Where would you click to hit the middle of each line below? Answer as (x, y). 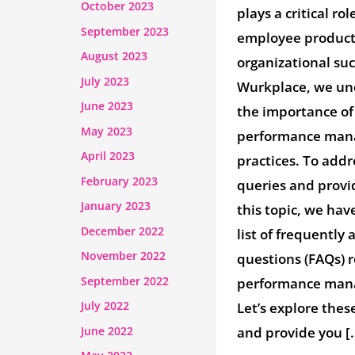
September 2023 (125, 31)
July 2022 (105, 306)
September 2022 (125, 281)
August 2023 (114, 56)
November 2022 (123, 256)
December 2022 (122, 231)
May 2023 (107, 131)
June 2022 (107, 330)
